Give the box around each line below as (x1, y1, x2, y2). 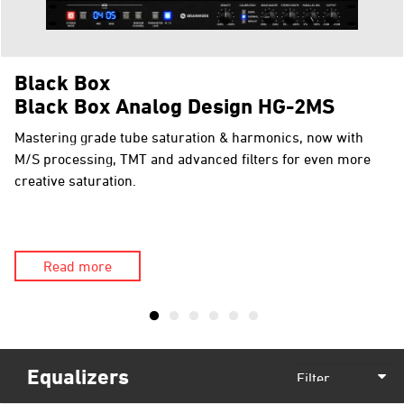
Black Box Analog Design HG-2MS (14, 94, 335, 117)
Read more (43, 258, 112, 274)
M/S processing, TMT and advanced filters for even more (14, 151, 371, 167)
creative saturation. (14, 172, 136, 188)
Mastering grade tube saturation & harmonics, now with (14, 129, 363, 145)
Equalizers (27, 364, 129, 388)
